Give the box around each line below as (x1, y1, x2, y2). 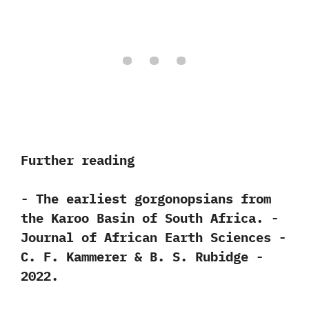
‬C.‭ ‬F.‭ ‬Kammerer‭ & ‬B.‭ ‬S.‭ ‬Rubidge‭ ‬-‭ (21, 248, 263, 265)
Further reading (21, 151, 134, 168)
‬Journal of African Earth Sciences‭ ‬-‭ (21, 229, 286, 246)
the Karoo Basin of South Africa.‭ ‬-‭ (21, 210, 279, 226)
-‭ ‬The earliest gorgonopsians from (21, 190, 271, 207)
